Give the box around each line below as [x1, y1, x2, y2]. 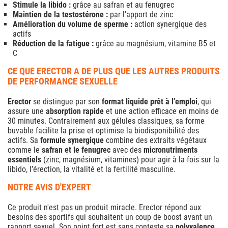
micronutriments [144, 145, 197, 155]
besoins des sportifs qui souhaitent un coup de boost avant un [8, 212, 212, 222]
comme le [8, 145, 42, 155]
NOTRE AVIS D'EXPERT [8, 182, 91, 193]
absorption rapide [46, 106, 104, 117]
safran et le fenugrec [42, 145, 110, 155]
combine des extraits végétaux [104, 135, 207, 146]
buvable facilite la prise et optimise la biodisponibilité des [8, 126, 199, 136]
